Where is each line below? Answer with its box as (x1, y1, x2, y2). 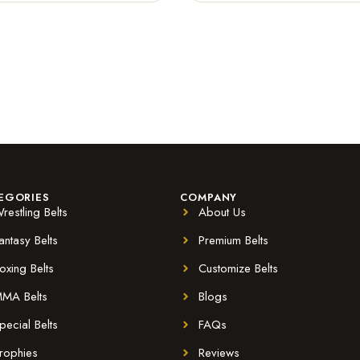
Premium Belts (198, 231, 268, 249)
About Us (198, 202, 246, 221)
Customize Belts (198, 259, 278, 277)
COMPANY (180, 189, 238, 205)
